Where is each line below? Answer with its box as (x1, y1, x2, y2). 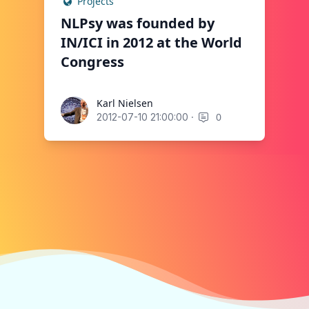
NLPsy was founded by (61, 13, 215, 32)
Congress (61, 52, 124, 71)
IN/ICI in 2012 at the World (61, 32, 242, 52)
